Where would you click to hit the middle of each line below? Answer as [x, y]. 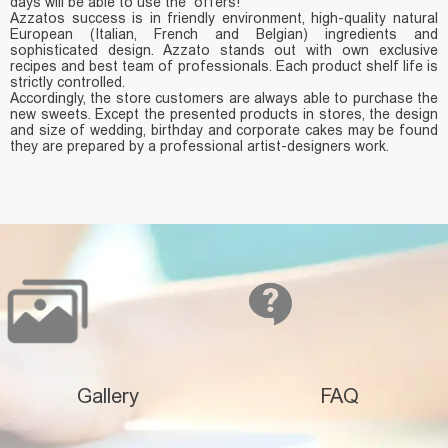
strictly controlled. [67, 82]
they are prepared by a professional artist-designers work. [199, 146]
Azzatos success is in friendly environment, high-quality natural [224, 18]
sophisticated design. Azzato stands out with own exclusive [224, 50]
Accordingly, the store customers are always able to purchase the [224, 98]
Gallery [108, 396]
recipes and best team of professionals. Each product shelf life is [224, 66]
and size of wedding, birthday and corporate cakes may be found [224, 130]
